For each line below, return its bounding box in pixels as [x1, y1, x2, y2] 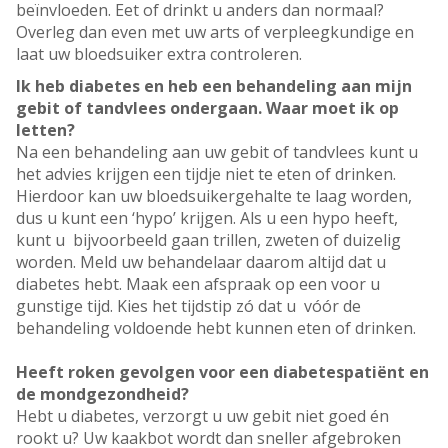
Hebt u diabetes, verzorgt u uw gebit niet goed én [16, 405, 389, 428]
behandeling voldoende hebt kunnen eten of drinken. [16, 317, 420, 340]
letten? [16, 119, 75, 142]
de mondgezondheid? [16, 383, 189, 406]
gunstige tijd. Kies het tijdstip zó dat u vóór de [16, 295, 361, 318]
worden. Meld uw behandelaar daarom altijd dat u [16, 251, 386, 274]
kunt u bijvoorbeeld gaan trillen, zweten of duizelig [16, 229, 401, 252]
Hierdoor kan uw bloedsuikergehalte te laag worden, [16, 185, 412, 208]
